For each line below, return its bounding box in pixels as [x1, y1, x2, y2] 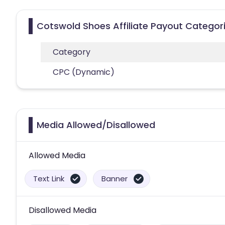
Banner [101, 173, 128, 184]
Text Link [33, 173, 64, 184]
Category [53, 46, 90, 58]
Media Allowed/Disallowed [37, 118, 155, 131]
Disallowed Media [29, 204, 96, 216]
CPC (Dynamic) [53, 66, 115, 78]
